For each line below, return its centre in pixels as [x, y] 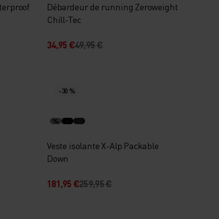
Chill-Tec [64, 19]
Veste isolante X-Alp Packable [103, 145]
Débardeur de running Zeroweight [112, 7]
